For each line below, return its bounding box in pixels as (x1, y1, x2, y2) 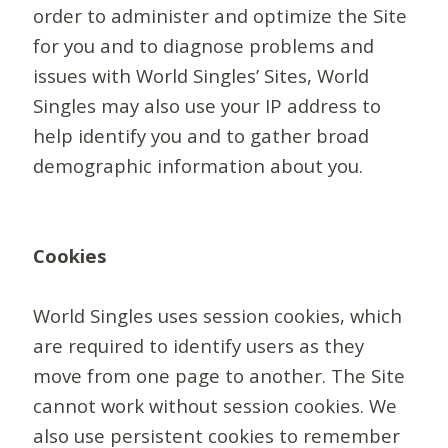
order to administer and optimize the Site (33, 3, 408, 29)
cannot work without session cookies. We (33, 393, 398, 419)
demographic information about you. (33, 153, 364, 179)
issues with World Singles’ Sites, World (33, 63, 370, 89)
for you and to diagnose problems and (33, 33, 375, 59)
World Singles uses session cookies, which (33, 303, 403, 329)
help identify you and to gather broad (33, 123, 370, 149)
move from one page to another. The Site (33, 363, 406, 389)
